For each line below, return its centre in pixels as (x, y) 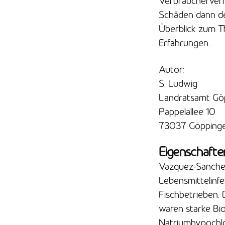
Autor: (171, 69)
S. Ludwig (178, 83)
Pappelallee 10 (187, 111)
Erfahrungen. (184, 43)
